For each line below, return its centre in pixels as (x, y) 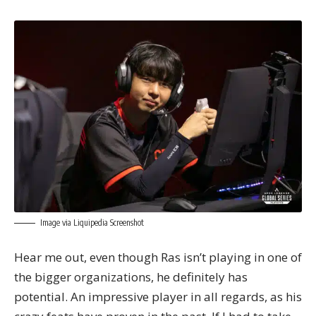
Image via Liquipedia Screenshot (92, 222)
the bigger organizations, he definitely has (131, 277)
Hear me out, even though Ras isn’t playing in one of (158, 257)
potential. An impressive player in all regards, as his (158, 297)
